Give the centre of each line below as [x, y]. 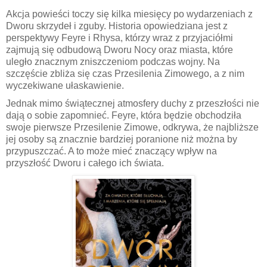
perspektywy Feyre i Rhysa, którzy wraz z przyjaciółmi [119, 38]
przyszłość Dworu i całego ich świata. [85, 163]
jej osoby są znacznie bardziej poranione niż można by [122, 139]
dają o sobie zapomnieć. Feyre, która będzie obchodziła [124, 115]
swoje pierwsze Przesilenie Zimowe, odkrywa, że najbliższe [132, 127]
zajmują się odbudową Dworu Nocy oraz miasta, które [119, 49]
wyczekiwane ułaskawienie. [65, 85]
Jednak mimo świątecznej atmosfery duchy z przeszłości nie [133, 103]
